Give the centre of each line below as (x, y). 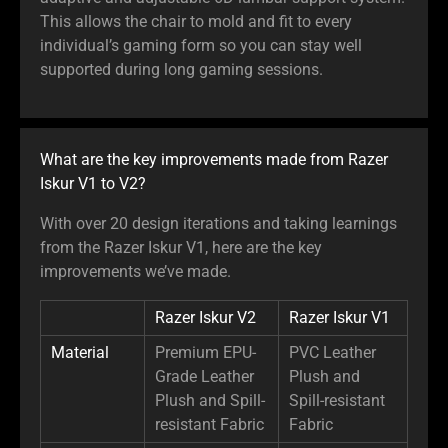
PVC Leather (332, 352)
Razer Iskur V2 (205, 317)
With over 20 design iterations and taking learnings (218, 223)
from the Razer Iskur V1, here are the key (181, 247)
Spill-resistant (337, 400)
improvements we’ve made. (135, 271)
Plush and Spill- (210, 400)
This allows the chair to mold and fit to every (196, 21)
